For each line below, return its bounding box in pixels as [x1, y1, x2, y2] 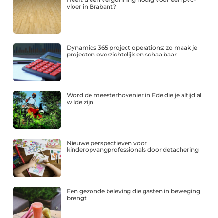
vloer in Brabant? [67, 2, 117, 10]
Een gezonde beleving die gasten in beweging [67, 187, 200, 195]
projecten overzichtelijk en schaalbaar [67, 50, 177, 58]
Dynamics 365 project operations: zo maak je [67, 43, 198, 51]
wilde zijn [67, 98, 94, 106]
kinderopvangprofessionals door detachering [67, 146, 199, 154]
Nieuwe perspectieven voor [67, 139, 147, 147]
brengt [67, 194, 87, 201]
